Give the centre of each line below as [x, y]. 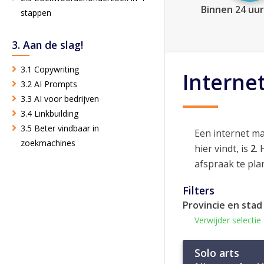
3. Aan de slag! [47, 45]
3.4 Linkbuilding [49, 114]
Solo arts [217, 253]
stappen [36, 13]
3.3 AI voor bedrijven [60, 99]
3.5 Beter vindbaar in [60, 128]
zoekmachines [48, 143]
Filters [199, 190]
